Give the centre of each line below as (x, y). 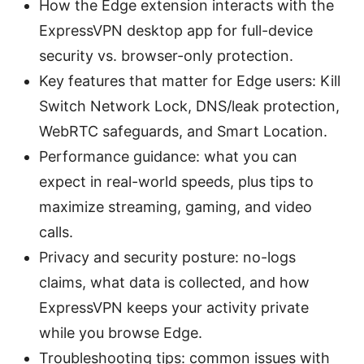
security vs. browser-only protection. (166, 56)
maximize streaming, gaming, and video (175, 207)
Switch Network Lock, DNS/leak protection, (189, 106)
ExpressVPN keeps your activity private (174, 308)
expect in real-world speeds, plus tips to (176, 182)
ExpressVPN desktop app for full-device (176, 31)
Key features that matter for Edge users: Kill (190, 81)
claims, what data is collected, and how (174, 283)
